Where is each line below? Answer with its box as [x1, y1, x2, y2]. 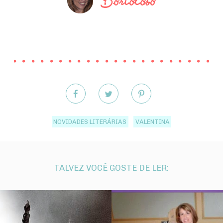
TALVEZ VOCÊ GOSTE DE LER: [54, 162, 169, 173]
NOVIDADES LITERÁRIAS [53, 117, 127, 125]
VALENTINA [135, 117, 170, 125]
